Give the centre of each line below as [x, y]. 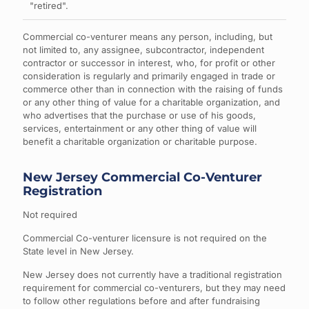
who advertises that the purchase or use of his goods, [139, 115]
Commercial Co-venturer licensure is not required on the [145, 238]
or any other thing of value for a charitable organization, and [151, 102]
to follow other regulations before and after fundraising [141, 301]
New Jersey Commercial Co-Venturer [142, 177]
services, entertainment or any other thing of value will [140, 128]
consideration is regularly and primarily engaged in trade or [149, 76]
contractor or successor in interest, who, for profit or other [149, 63]
